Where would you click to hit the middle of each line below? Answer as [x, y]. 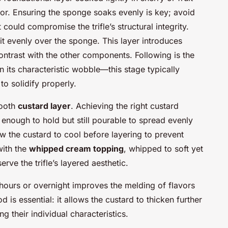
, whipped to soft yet [163, 148]
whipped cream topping [76, 148]
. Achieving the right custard [125, 106]
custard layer [44, 106]
